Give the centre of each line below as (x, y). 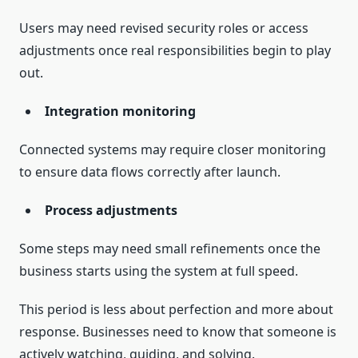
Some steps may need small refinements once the (170, 249)
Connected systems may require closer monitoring (173, 150)
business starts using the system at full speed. (159, 271)
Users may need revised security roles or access (164, 28)
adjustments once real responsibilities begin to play (175, 51)
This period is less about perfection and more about (176, 310)
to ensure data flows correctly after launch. (150, 172)
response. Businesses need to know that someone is (178, 332)
